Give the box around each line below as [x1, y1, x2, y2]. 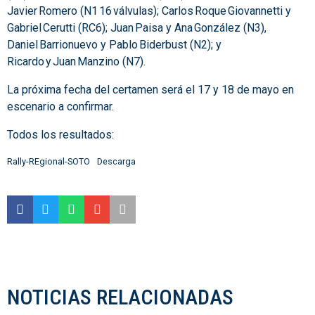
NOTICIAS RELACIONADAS [7, 285, 233, 310]
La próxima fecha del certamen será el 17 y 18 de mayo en [7, 83, 294, 97]
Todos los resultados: [7, 128, 114, 142]
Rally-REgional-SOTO [7, 156, 90, 167]
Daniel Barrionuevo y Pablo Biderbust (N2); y [7, 38, 221, 52]
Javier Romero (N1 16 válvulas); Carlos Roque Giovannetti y [7, 4, 291, 18]
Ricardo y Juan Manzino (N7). [7, 55, 146, 69]
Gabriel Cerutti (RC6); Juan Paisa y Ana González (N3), [7, 21, 266, 35]
